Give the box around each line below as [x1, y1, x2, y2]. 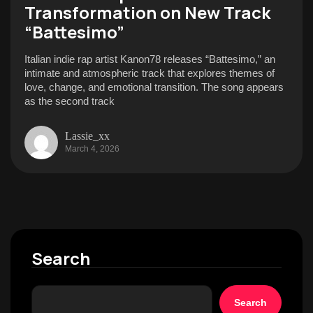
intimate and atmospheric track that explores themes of [24, 67, 275, 79]
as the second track [24, 95, 115, 107]
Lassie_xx [65, 129, 110, 142]
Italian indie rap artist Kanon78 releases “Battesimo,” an [24, 53, 275, 65]
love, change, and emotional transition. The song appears [24, 81, 284, 93]
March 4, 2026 [65, 143, 119, 154]
